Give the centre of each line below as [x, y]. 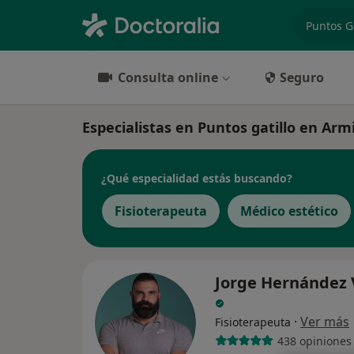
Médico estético [289, 211]
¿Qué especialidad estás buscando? [197, 178]
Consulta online [168, 77]
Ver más [325, 322]
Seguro [302, 77]
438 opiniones [314, 341]
